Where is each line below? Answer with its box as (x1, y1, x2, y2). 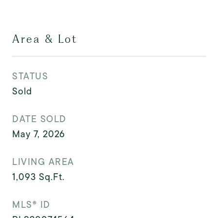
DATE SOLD (12, 112, 67, 126)
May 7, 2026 (12, 127, 65, 141)
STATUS (12, 69, 48, 83)
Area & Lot (12, 32, 77, 45)
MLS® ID (12, 198, 51, 211)
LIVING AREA (12, 155, 74, 168)
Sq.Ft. (39, 170, 65, 183)
